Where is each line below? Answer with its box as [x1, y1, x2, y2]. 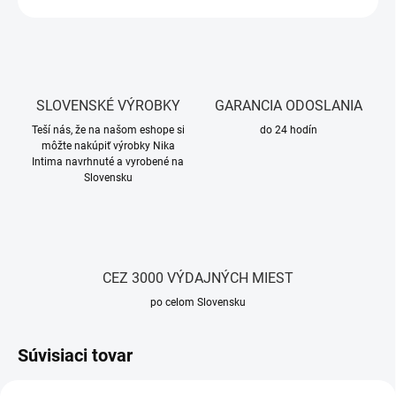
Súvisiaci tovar [18, 345, 133, 367]
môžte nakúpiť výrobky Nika [41, 140, 175, 153]
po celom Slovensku [150, 296, 246, 309]
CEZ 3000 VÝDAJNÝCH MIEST [103, 270, 293, 287]
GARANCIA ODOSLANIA [214, 97, 362, 115]
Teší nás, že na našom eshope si [31, 124, 185, 137]
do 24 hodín [259, 124, 317, 137]
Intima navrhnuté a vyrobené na [32, 156, 184, 169]
